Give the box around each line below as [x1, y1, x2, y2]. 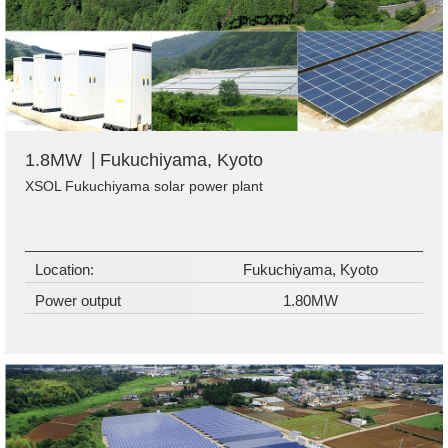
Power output [35, 291, 121, 309]
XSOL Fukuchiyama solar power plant [25, 177, 263, 194]
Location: [35, 260, 94, 278]
